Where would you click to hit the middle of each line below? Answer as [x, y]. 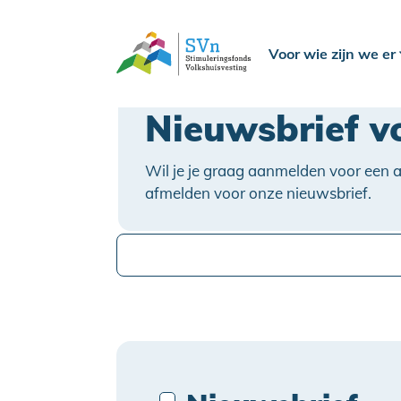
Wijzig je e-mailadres [193, 215]
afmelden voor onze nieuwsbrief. [258, 193]
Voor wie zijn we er [334, 53]
